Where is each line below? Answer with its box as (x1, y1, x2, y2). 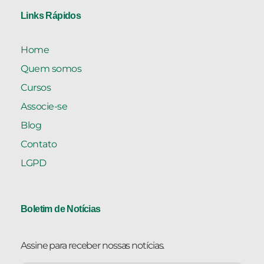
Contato (21, 138, 57, 150)
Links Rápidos (21, 10, 81, 21)
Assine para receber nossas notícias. (21, 239, 164, 251)
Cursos (21, 81, 51, 93)
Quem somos (21, 62, 81, 74)
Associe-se (21, 100, 67, 112)
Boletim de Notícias (21, 203, 101, 214)
